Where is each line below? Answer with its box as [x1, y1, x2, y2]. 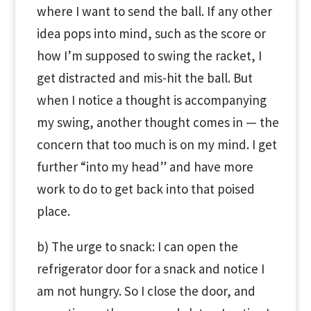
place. [36, 203, 70, 219]
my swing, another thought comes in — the [36, 114, 279, 131]
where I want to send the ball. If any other [36, 3, 272, 19]
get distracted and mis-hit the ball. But [36, 69, 253, 86]
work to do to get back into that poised [36, 180, 255, 197]
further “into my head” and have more [36, 158, 253, 175]
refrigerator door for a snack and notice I [36, 260, 264, 277]
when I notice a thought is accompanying [36, 92, 267, 108]
